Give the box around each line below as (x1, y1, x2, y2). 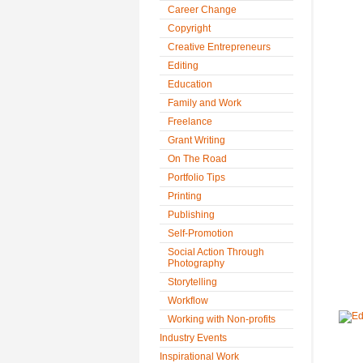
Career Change (168, 4, 237, 15)
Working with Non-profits (168, 314, 275, 325)
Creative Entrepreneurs (168, 41, 271, 53)
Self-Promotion (168, 228, 233, 239)
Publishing (168, 209, 215, 220)
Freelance (168, 116, 212, 127)
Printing (168, 190, 202, 202)
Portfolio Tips (168, 172, 225, 183)
